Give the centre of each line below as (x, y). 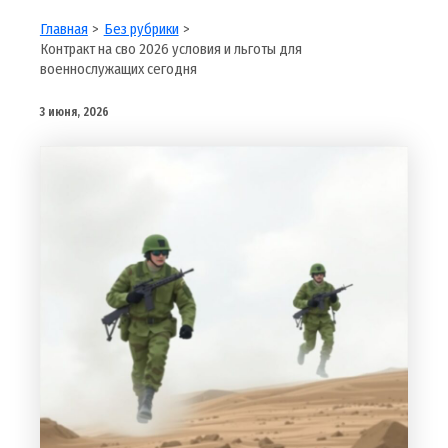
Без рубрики (141, 29)
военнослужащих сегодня (118, 69)
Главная (63, 29)
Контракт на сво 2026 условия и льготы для (170, 49)
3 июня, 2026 (74, 112)
